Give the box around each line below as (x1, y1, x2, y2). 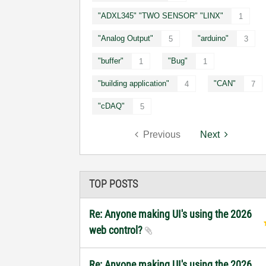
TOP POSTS (89, 178, 138, 190)
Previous (143, 129, 180, 140)
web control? (89, 223, 145, 236)
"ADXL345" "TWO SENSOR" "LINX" (98, 11, 224, 20)
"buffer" (98, 56, 124, 65)
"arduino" (198, 33, 229, 43)
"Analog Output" (98, 33, 154, 43)
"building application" (98, 78, 170, 88)
